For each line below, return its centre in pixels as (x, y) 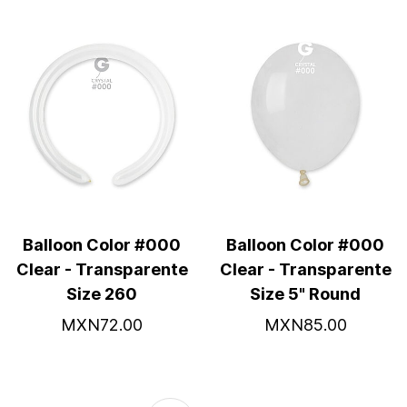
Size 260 (102, 294)
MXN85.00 (305, 325)
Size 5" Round (305, 294)
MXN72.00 (102, 325)
